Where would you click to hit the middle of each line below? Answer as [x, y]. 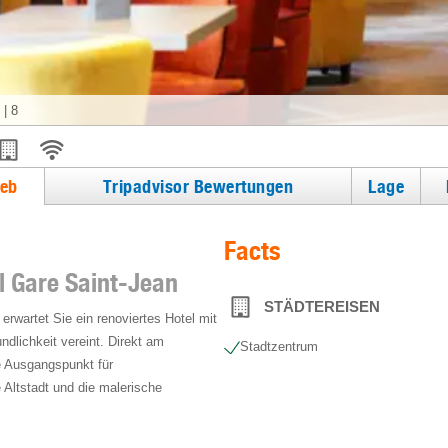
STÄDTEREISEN [322, 306]
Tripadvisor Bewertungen [198, 186]
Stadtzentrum [279, 346]
